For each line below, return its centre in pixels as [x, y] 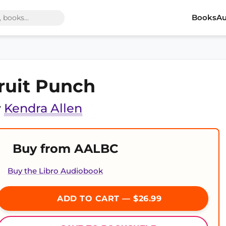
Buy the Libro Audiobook [55, 171]
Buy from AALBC [65, 149]
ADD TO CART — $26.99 [108, 199]
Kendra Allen [43, 108]
